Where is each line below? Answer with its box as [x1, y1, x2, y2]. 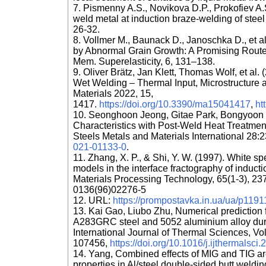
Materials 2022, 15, [73, 88, 153, 99]
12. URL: [73, 195, 113, 206]
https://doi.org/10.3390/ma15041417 [99, 99, 251, 110]
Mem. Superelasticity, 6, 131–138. [73, 56, 215, 67]
